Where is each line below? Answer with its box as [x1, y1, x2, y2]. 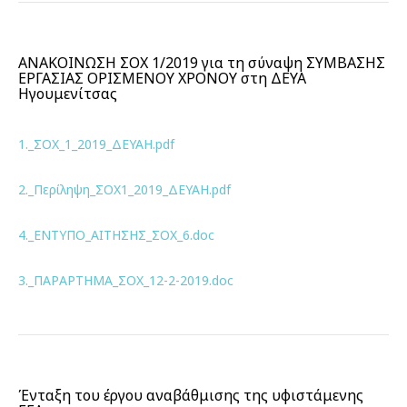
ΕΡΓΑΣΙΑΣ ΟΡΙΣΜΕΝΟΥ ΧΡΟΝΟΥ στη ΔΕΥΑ [18, 68, 306, 88]
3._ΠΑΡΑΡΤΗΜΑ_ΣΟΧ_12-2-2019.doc [18, 272, 233, 289]
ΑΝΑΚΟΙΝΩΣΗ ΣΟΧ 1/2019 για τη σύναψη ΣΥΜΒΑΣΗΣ [18, 53, 385, 73]
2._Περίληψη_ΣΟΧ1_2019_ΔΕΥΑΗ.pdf [18, 181, 231, 198]
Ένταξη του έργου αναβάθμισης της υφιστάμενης [18, 385, 363, 405]
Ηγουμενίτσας [18, 84, 117, 104]
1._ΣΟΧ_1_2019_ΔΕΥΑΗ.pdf [18, 135, 174, 153]
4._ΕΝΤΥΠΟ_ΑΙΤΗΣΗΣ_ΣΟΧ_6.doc [18, 226, 214, 243]
